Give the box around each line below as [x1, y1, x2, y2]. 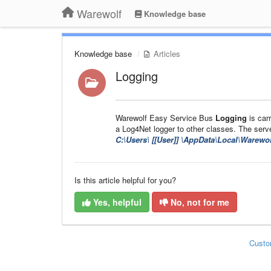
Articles [151, 48, 180, 59]
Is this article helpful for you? [74, 174, 176, 186]
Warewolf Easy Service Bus [115, 112, 213, 123]
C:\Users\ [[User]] [115, 134, 181, 145]
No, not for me [168, 196, 229, 208]
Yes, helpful [91, 196, 142, 208]
